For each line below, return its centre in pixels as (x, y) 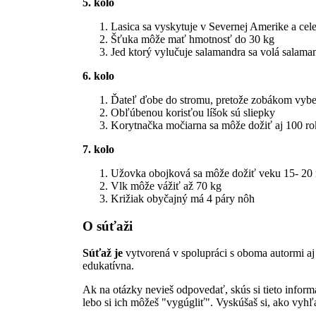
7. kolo (98, 150)
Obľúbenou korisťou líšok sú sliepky (193, 113)
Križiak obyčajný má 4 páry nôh (183, 199)
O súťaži (108, 226)
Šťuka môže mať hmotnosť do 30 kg (193, 39)
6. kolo (98, 76)
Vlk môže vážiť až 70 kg (166, 186)
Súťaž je (103, 253)
